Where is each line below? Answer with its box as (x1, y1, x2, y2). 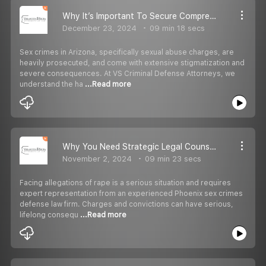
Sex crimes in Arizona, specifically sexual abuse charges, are (20, 47, 234, 56)
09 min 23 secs (142, 154, 201, 163)
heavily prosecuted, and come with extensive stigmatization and (20, 58, 245, 67)
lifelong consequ (20, 210, 80, 219)
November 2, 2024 (62, 154, 132, 163)
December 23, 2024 (62, 23, 137, 33)
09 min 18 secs (147, 23, 205, 33)
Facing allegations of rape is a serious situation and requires (20, 178, 231, 187)
